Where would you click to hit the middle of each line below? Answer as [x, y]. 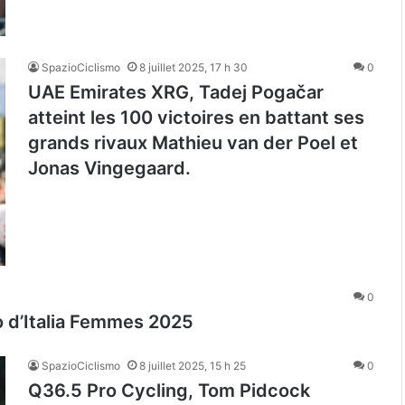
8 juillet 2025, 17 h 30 [193, 67]
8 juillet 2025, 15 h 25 [193, 366]
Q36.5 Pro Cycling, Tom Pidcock [169, 391]
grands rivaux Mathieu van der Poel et [193, 142]
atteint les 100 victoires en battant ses [196, 117]
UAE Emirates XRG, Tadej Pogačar [176, 92]
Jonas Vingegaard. [109, 168]
